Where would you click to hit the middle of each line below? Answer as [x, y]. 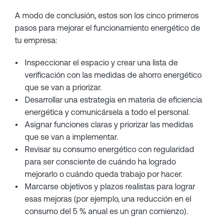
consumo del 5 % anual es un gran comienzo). [106, 211]
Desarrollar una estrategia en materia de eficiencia [113, 100]
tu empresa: [36, 40]
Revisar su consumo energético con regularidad [110, 149]
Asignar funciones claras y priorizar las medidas [109, 124]
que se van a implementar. [71, 137]
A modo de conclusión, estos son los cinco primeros [107, 15]
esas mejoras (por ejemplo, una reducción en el [108, 199]
